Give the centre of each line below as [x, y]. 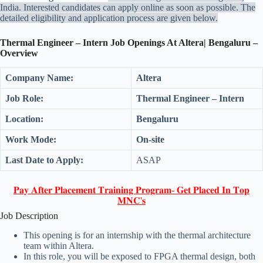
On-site [150, 139]
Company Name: [39, 77]
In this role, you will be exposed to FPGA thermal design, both [139, 256]
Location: [24, 119]
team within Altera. [59, 245]
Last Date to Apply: [44, 160]
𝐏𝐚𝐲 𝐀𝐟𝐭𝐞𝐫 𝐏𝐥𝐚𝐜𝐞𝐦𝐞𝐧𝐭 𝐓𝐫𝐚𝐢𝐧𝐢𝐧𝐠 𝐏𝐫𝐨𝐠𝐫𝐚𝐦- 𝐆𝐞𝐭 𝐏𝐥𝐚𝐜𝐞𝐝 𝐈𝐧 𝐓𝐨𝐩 [131, 190]
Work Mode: [31, 139]
